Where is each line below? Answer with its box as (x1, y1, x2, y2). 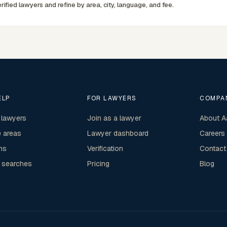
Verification (87, 144, 123, 153)
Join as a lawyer (87, 113, 141, 123)
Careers (200, 129, 225, 138)
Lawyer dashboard (87, 129, 148, 138)
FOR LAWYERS (87, 94, 137, 102)
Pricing (87, 159, 109, 168)
